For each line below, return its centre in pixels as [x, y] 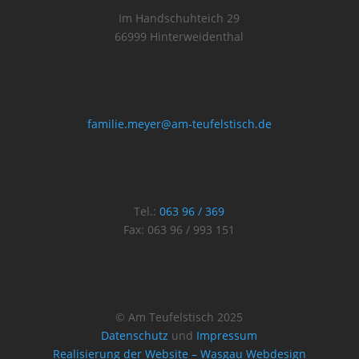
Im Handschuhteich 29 [179, 18]
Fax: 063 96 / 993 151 [179, 230]
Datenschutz [135, 335]
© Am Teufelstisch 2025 [179, 317]
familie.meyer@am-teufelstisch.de [179, 124]
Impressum [227, 335]
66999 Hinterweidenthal [179, 36]
